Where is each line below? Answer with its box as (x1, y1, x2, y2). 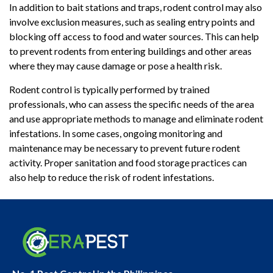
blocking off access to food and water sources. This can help (9, 30, 259, 43)
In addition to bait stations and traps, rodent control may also (9, 1, 262, 13)
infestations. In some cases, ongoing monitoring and (9, 127, 222, 139)
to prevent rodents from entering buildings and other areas (9, 45, 252, 57)
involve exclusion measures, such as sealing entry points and (9, 16, 255, 28)
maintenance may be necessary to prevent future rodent (9, 141, 240, 154)
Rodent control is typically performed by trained (9, 83, 210, 95)
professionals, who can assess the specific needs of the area (9, 97, 254, 110)
